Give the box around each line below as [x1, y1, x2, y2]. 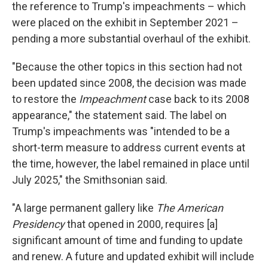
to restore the [12, 93, 79, 105]
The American [156, 202, 223, 214]
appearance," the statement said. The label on [12, 109, 227, 121]
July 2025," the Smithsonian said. [12, 173, 167, 186]
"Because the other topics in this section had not [12, 60, 242, 73]
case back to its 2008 [146, 93, 249, 105]
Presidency [12, 218, 67, 230]
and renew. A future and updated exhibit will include [12, 250, 254, 263]
